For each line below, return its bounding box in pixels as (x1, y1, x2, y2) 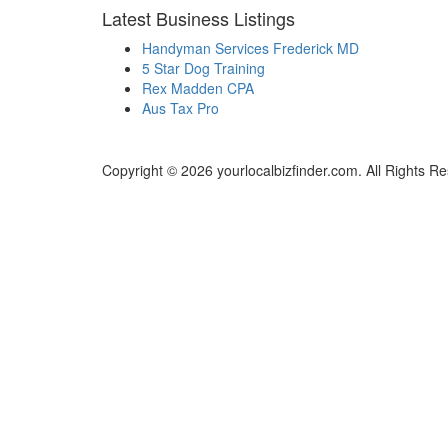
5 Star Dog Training (142, 58, 265, 79)
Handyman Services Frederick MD (142, 38, 359, 59)
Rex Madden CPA (142, 78, 254, 99)
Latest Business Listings (102, 5, 295, 32)
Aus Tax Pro (142, 98, 219, 119)
